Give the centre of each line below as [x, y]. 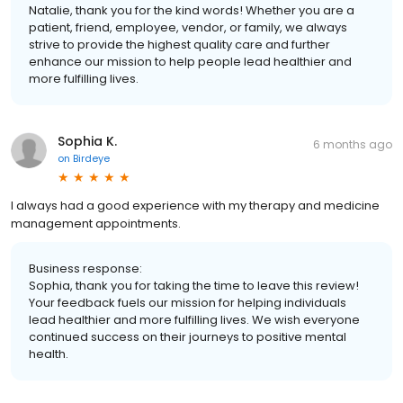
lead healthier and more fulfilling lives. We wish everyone [194, 319]
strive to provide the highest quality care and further [179, 44]
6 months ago [353, 144]
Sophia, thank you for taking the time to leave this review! [194, 285]
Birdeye [91, 158]
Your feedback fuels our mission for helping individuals [188, 302]
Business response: [85, 268]
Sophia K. [87, 141]
